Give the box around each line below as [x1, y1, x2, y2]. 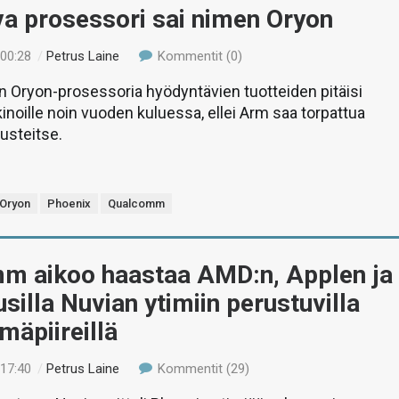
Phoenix [47, 197, 92, 210]
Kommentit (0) [153, 48, 242, 64]
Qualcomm [108, 197, 166, 210]
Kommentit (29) [153, 361, 249, 377]
